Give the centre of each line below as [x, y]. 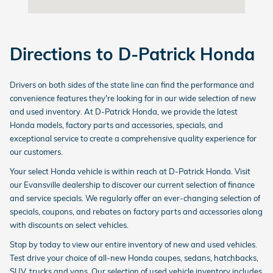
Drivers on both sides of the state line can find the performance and [132, 85]
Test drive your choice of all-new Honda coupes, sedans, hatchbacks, [134, 258]
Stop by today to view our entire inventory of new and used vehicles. [133, 244]
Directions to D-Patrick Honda [132, 54]
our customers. [38, 152]
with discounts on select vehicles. [73, 225]
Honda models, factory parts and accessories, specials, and [116, 125]
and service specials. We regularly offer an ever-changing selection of [135, 198]
